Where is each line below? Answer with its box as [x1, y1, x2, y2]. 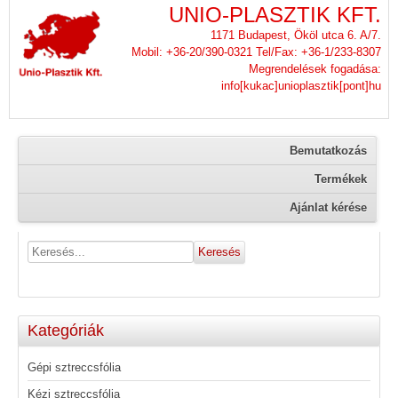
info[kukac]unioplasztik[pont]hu [221, 79, 381, 92]
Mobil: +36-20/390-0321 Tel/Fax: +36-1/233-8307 [131, 45, 381, 59]
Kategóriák [28, 322, 104, 340]
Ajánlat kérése [290, 201, 368, 215]
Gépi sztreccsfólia [28, 361, 121, 375]
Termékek [314, 172, 368, 187]
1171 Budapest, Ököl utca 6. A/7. [211, 28, 381, 42]
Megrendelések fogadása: [249, 62, 381, 76]
